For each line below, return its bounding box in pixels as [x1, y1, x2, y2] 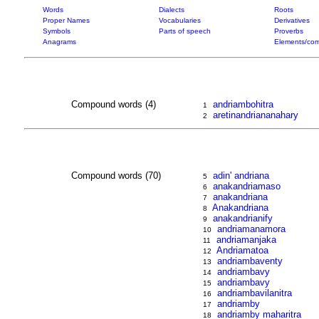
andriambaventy [217, 256, 283, 266]
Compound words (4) [71, 99, 157, 110]
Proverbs [273, 27, 303, 35]
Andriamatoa [216, 245, 269, 256]
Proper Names [42, 16, 90, 24]
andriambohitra [213, 99, 274, 110]
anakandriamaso [213, 181, 281, 192]
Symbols [42, 27, 70, 35]
